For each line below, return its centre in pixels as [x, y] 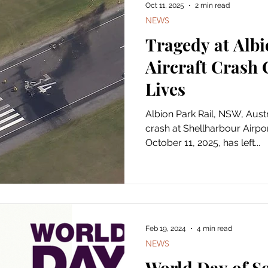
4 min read [214, 228]
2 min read [212, 5]
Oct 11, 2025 [165, 5]
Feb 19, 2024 [166, 228]
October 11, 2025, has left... [203, 143]
